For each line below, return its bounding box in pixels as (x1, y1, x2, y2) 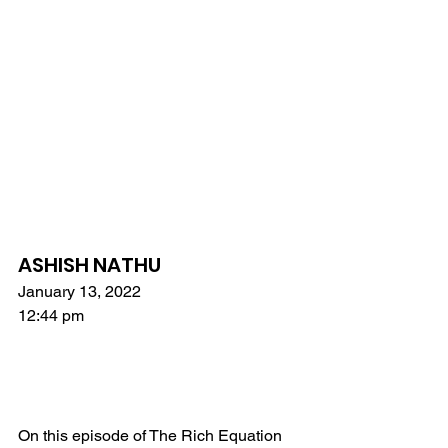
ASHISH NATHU (18, 251, 161, 279)
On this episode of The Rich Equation (18, 426, 286, 445)
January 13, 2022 (18, 282, 141, 301)
